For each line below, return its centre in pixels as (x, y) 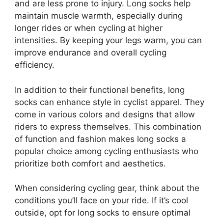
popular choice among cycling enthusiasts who (107, 151)
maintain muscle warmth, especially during (99, 16)
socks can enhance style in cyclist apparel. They (110, 102)
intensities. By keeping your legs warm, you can (108, 40)
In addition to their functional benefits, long (100, 90)
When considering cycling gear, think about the (107, 188)
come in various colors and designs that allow (105, 114)
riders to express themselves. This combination (108, 126)
